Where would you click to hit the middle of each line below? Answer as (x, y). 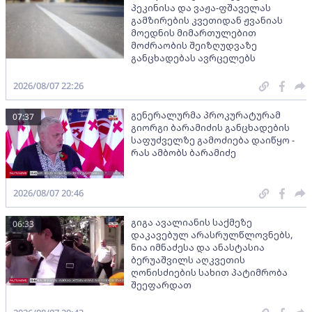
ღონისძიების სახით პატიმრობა (209, 273)
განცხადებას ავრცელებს (193, 58)
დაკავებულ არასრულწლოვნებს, (212, 235)
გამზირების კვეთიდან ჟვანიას (207, 21)
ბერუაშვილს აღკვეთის (188, 260)
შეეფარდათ (161, 285)
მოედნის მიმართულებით (194, 33)
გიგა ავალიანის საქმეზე (192, 223)
